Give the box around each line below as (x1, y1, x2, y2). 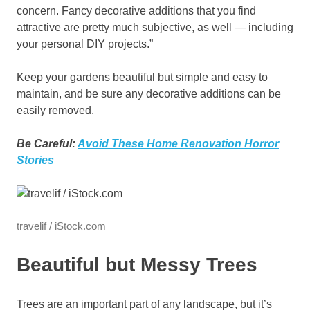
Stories (17, 154, 54, 167)
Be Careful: (17, 138, 77, 150)
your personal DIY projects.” (17, 38, 153, 51)
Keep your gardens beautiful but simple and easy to (17, 71, 268, 84)
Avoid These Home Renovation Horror (77, 138, 279, 150)
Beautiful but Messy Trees (17, 254, 257, 276)
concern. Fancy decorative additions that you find (17, 5, 256, 17)
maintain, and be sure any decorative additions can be (17, 88, 281, 100)
